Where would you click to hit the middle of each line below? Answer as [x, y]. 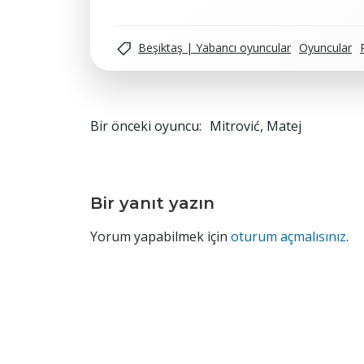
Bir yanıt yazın [152, 203]
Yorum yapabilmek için [160, 236]
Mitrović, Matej [256, 126]
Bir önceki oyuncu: [146, 126]
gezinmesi [176, 161]
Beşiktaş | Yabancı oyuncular [214, 48]
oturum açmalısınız [288, 236]
